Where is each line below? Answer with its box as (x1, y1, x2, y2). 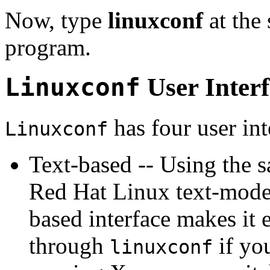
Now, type (5, 7, 108, 33)
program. (5, 34, 91, 60)
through (29, 233, 110, 259)
